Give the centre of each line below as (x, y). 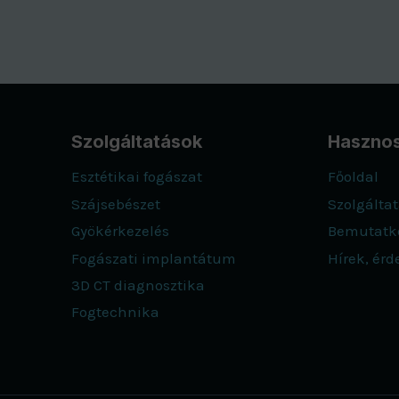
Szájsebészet (115, 204)
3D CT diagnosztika (138, 285)
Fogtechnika (115, 312)
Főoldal (354, 177)
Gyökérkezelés (120, 231)
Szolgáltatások (136, 141)
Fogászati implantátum (153, 258)
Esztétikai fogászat (136, 177)
